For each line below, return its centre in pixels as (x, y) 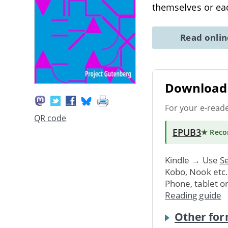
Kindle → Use (192, 160)
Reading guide (193, 195)
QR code (50, 118)
